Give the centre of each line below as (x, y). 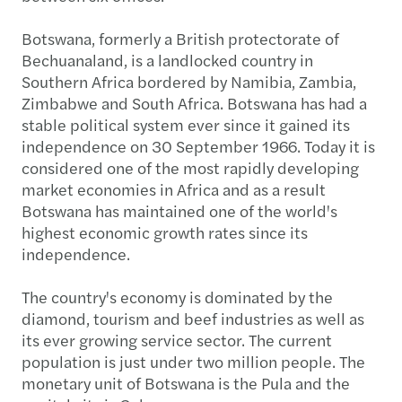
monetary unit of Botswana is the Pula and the (186, 382)
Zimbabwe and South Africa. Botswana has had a (194, 102)
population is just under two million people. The (193, 361)
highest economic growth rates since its (165, 232)
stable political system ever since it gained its (186, 124)
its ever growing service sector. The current (177, 339)
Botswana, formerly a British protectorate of (180, 38)
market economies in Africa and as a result (174, 188)
